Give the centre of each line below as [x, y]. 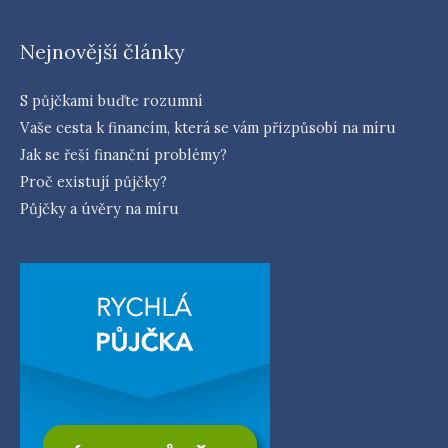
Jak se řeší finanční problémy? [123, 154]
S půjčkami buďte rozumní [111, 100]
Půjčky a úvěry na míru [99, 208]
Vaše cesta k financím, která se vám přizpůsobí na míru [208, 127]
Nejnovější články [102, 51]
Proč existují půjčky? [93, 181]
